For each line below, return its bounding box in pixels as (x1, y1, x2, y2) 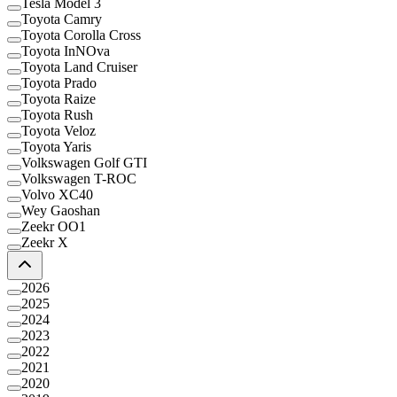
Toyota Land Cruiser (21, 58, 137, 74)
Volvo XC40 (21, 186, 93, 202)
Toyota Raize (21, 90, 96, 106)
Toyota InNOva (21, 43, 110, 58)
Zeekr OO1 (21, 218, 86, 234)
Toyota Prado (21, 74, 97, 90)
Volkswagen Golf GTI (21, 154, 147, 170)
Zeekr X (21, 234, 68, 250)
